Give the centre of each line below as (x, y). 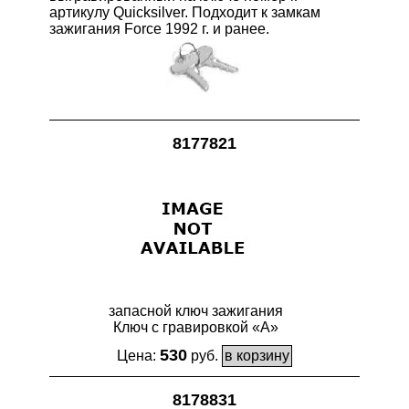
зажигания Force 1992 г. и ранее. (159, 29)
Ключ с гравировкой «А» (195, 327)
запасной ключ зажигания (195, 311)
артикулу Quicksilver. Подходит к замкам (185, 12)
